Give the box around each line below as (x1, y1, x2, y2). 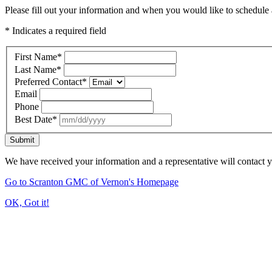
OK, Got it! (5, 197, 49, 208)
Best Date (15, 114, 52, 124)
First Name (15, 51, 57, 62)
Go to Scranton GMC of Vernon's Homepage (5, 176, 178, 187)
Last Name (15, 64, 56, 75)
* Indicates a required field (5, 25, 106, 36)
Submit (10, 135, 35, 144)
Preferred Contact (15, 76, 82, 87)
